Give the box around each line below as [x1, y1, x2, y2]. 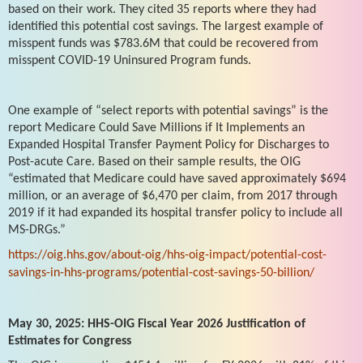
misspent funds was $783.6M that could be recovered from [8, 36, 318, 50]
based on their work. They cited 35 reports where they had [8, 2, 316, 16]
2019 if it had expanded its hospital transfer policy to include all [8, 206, 343, 220]
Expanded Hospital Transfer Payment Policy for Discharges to [8, 138, 329, 152]
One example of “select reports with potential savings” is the [8, 104, 328, 117]
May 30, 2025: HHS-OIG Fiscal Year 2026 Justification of [8, 317, 305, 331]
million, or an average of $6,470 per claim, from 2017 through [8, 189, 337, 203]
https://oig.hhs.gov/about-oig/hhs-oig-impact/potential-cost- [8, 248, 327, 262]
